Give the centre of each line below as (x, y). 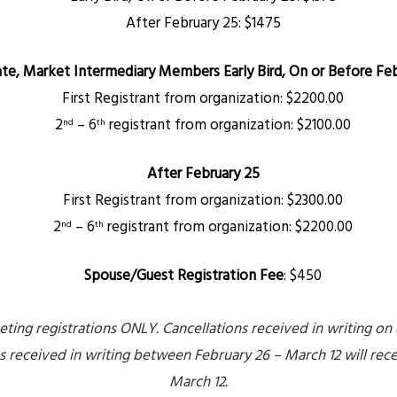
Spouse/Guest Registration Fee (184, 276)
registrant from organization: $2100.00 (228, 125)
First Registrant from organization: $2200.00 (203, 99)
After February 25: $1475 (203, 23)
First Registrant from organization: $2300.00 (203, 201)
